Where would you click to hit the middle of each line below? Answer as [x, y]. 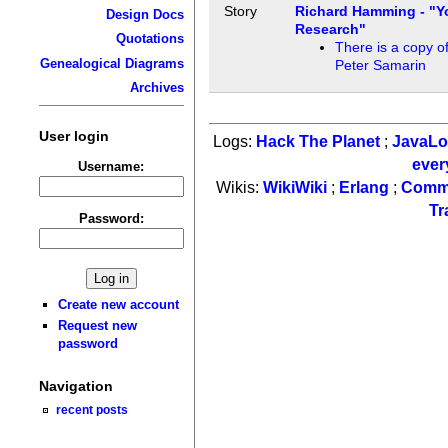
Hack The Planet [318, 141]
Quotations [149, 39]
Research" [330, 29]
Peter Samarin [380, 65]
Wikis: [239, 187]
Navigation [75, 386]
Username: [111, 166]
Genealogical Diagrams [111, 63]
